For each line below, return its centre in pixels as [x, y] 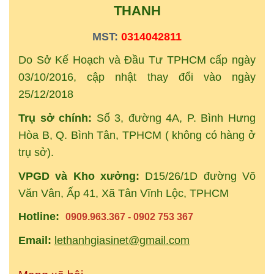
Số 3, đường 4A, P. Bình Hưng [176, 118]
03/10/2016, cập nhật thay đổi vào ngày [137, 77]
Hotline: [42, 217]
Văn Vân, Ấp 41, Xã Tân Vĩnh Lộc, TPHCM [124, 193]
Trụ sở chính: [57, 118]
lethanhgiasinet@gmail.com [122, 240]
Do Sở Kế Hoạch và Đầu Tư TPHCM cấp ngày [137, 60]
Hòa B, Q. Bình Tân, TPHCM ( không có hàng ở [137, 135]
